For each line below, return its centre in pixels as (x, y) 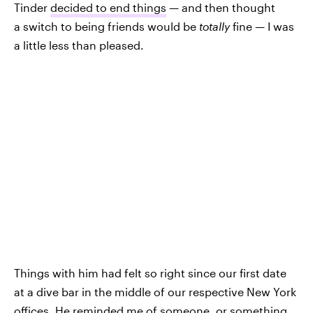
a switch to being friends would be (107, 26)
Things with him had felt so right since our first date (150, 273)
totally (214, 26)
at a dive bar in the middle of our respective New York (155, 292)
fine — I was (262, 26)
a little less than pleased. (79, 45)
